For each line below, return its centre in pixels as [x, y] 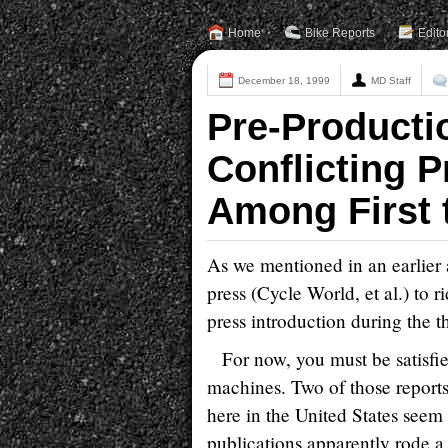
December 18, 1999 [284, 80]
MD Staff [391, 80]
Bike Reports [340, 33]
